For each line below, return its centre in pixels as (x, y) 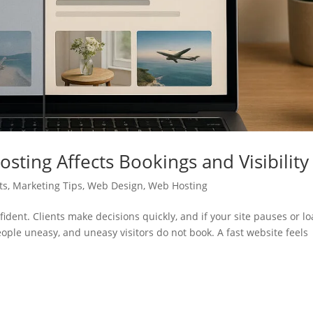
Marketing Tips (48, 185)
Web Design (116, 185)
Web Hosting (178, 185)
